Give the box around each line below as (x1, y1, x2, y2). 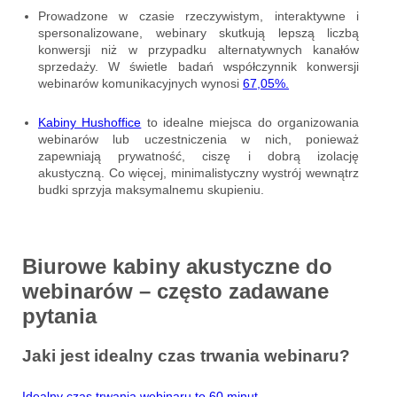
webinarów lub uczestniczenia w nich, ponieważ (38, 131, 359, 146)
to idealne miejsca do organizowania (141, 114, 360, 129)
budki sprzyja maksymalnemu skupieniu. (38, 182, 264, 197)
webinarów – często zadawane (22, 278, 329, 303)
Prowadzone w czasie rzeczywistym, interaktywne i (38, 8, 359, 23)
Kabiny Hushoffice (38, 114, 142, 129)
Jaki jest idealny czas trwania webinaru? (22, 346, 350, 365)
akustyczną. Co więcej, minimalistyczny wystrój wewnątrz (38, 165, 359, 180)
